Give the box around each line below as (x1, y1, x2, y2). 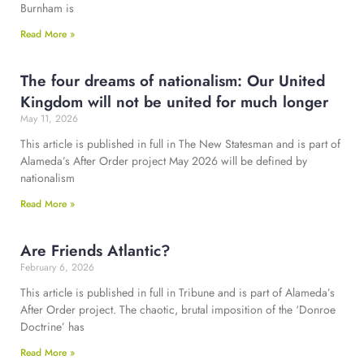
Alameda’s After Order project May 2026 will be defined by (20, 153, 307, 170)
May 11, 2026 (20, 111, 78, 127)
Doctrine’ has (20, 318, 84, 336)
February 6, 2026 (20, 260, 94, 275)
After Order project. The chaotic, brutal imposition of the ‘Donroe (20, 301, 336, 318)
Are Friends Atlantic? (20, 240, 171, 262)
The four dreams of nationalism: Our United (20, 70, 325, 93)
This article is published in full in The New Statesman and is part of (20, 136, 340, 153)
